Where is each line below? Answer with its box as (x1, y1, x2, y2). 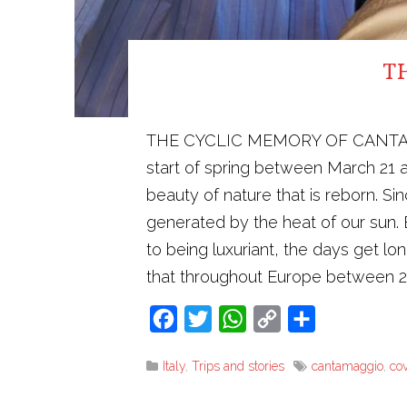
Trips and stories (192, 358, 284, 373)
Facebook (177, 309, 243, 327)
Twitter (212, 309, 255, 327)
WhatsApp (246, 309, 317, 327)
